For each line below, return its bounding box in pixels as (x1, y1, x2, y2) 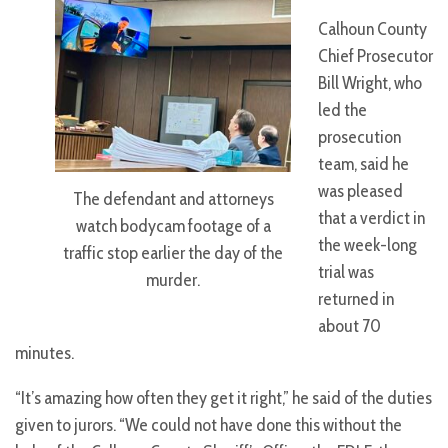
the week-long (318, 234, 417, 257)
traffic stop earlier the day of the (63, 242, 283, 265)
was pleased (318, 180, 403, 203)
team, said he (318, 153, 409, 176)
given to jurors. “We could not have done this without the (15, 414, 402, 437)
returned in (318, 288, 394, 311)
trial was (318, 261, 374, 284)
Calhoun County (318, 18, 427, 41)
